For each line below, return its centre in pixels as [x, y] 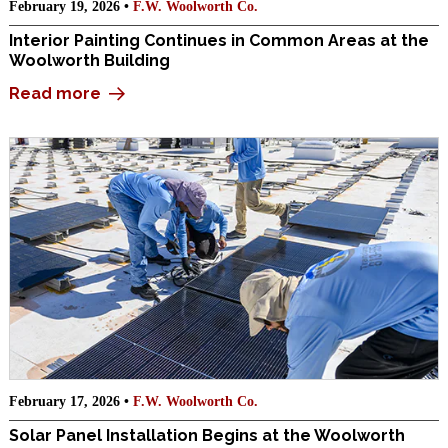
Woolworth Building [89, 61]
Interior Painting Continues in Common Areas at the [219, 41]
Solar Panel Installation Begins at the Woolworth [207, 435]
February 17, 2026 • [71, 401]
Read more [57, 94]
